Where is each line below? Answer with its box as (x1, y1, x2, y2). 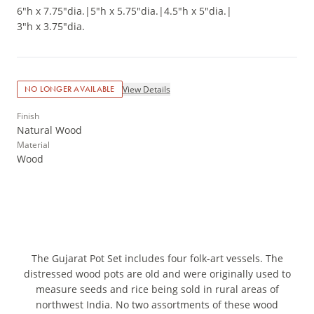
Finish (17, 110, 39, 123)
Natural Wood (17, 123, 82, 137)
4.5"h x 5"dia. (164, 4, 226, 18)
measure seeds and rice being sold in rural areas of (35, 282, 279, 296)
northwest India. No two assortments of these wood (36, 298, 278, 312)
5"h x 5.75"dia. (90, 4, 158, 18)
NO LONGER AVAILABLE (25, 83, 115, 95)
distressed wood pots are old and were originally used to (23, 267, 291, 281)
